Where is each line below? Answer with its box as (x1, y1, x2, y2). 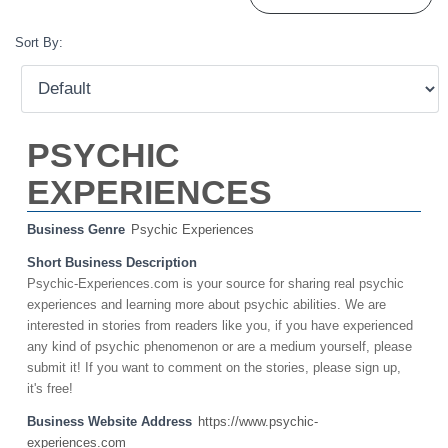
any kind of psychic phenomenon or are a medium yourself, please (27, 340, 412, 355)
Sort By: (15, 36, 63, 51)
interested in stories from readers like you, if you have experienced (27, 319, 413, 334)
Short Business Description (27, 256, 197, 271)
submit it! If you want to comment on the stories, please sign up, (27, 361, 401, 376)
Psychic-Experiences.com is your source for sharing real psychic (27, 277, 404, 292)
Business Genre (27, 223, 125, 238)
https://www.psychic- (198, 415, 318, 430)
